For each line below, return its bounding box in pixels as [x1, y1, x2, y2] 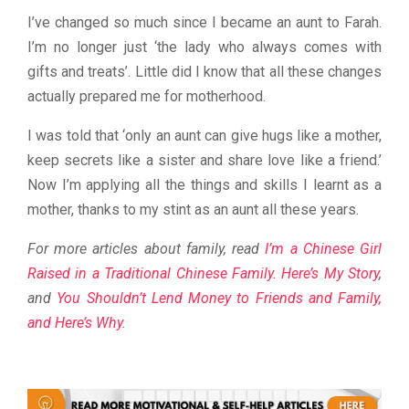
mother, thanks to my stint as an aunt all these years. [27, 200, 359, 218]
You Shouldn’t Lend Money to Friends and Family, [57, 288, 382, 307]
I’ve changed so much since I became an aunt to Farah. [27, 13, 382, 31]
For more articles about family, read [27, 239, 266, 257]
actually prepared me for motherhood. [27, 87, 266, 105]
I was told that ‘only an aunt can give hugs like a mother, [27, 126, 382, 144]
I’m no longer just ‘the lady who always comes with [27, 37, 382, 56]
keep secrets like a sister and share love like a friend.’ [27, 151, 382, 169]
